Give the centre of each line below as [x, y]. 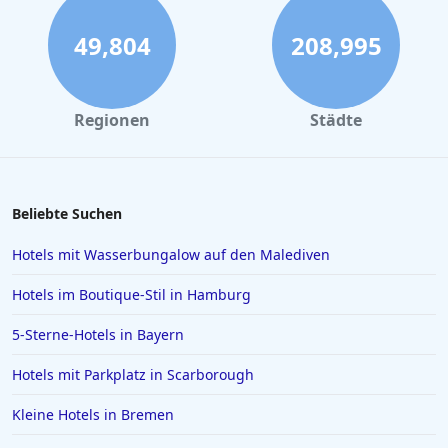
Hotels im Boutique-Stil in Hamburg [131, 295]
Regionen [112, 120]
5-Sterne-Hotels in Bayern [98, 335]
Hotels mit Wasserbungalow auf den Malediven [171, 255]
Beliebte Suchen [67, 214]
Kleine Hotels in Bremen [93, 415]
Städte [336, 120]
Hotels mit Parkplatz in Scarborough [133, 375]
